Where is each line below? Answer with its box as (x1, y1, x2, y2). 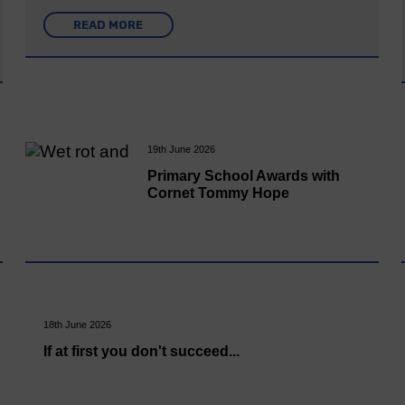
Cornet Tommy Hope (146, 185, 289, 202)
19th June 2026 (146, 144, 215, 155)
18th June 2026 (42, 318, 111, 330)
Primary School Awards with (146, 168, 340, 184)
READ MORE (73, 18, 144, 33)
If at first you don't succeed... (42, 343, 240, 359)
